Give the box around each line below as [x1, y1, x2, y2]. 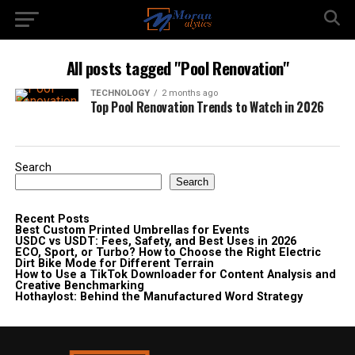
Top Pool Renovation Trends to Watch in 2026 [90, 97, 324, 116]
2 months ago [161, 88, 218, 98]
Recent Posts [14, 212, 90, 226]
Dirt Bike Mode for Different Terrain [14, 257, 214, 270]
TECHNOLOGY [90, 88, 150, 98]
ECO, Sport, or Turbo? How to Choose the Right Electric [14, 246, 321, 259]
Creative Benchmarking [14, 279, 144, 292]
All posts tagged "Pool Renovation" [66, 55, 289, 80]
